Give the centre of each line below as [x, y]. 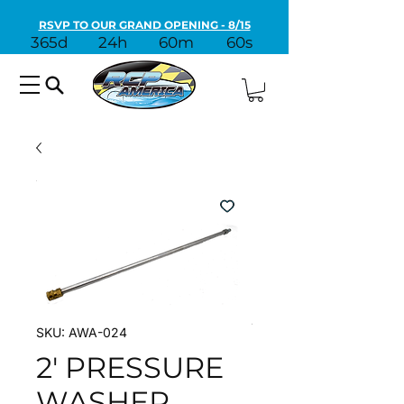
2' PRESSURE [130, 368]
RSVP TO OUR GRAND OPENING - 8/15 [144, 25]
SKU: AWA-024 [82, 333]
